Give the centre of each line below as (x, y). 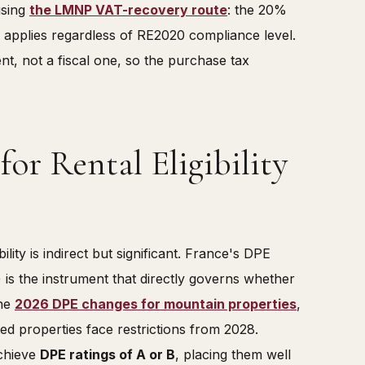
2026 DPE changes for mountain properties (156, 304)
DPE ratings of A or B (108, 355)
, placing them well (233, 355)
